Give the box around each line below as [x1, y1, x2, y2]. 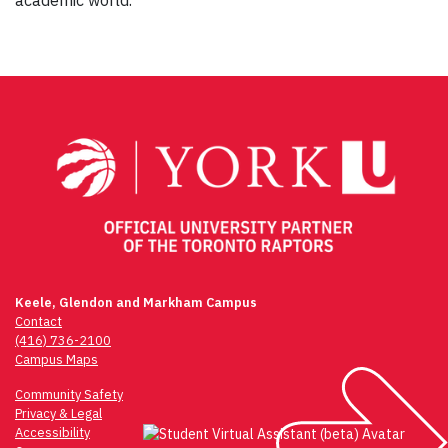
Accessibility [15, 423, 90, 441]
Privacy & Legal [15, 404, 102, 422]
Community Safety [15, 385, 123, 403]
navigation [14, 111, 163, 154]
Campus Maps [15, 350, 98, 368]
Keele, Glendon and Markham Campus [15, 293, 257, 311]
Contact [15, 312, 62, 330]
